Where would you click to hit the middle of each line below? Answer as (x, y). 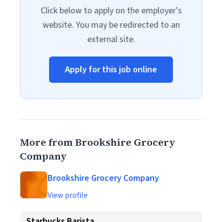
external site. (111, 39)
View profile (68, 195)
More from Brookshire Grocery (98, 142)
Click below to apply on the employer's (111, 11)
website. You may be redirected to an (111, 25)
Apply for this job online (111, 70)
